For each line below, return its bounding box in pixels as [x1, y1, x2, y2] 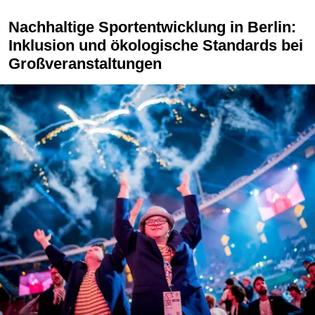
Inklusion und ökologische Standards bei [8, 36, 303, 54]
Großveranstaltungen [8, 54, 162, 72]
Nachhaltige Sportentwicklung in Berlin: [8, 18, 20, 36]
